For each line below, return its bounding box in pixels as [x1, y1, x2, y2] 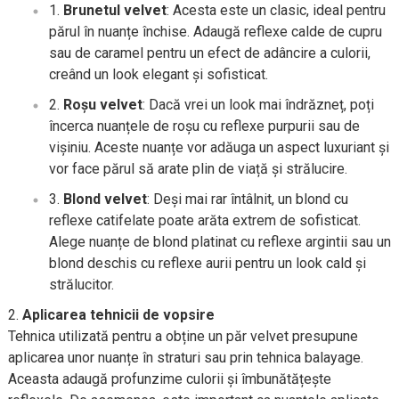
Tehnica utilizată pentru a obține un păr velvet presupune [7, 328, 358, 345]
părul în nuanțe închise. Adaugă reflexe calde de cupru [48, 23, 382, 40]
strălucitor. [48, 276, 114, 293]
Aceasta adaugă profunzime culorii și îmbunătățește [7, 370, 331, 387]
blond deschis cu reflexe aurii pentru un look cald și [48, 255, 366, 272]
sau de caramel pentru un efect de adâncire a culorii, [48, 45, 370, 61]
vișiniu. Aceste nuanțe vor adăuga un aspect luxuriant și [48, 139, 389, 156]
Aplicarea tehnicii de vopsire [21, 306, 215, 323]
